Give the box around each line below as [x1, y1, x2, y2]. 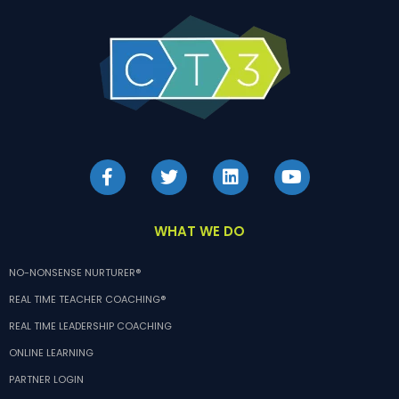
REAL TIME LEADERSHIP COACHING [9, 319, 172, 334]
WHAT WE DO [154, 222, 245, 241]
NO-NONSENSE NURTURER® [9, 265, 141, 281]
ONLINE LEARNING [9, 346, 94, 361]
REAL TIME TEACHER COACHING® [9, 292, 166, 307]
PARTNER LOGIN [9, 372, 84, 387]
